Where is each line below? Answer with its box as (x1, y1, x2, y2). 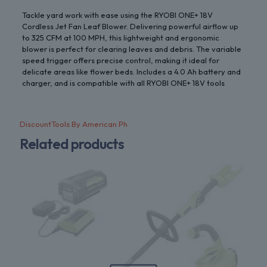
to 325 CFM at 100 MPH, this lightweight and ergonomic (21, 33, 219, 42)
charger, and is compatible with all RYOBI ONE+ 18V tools (21, 78, 225, 88)
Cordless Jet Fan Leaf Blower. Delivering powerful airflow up (21, 21, 238, 31)
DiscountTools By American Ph (20, 119, 128, 129)
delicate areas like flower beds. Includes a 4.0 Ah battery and (21, 67, 241, 76)
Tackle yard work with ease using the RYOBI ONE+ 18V (21, 10, 213, 20)
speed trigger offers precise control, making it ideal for (21, 55, 219, 65)
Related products (20, 135, 124, 153)
